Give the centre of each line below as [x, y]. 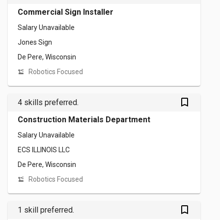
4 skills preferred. [48, 102]
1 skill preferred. [46, 210]
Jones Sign [35, 42]
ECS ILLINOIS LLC [44, 150]
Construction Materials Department [84, 120]
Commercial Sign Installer [66, 12]
